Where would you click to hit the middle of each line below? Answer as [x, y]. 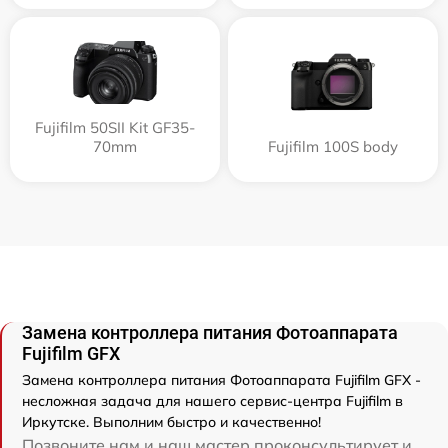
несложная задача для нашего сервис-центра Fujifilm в [212, 401]
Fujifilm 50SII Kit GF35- [115, 128]
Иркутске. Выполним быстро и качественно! [171, 422]
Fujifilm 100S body [333, 147]
